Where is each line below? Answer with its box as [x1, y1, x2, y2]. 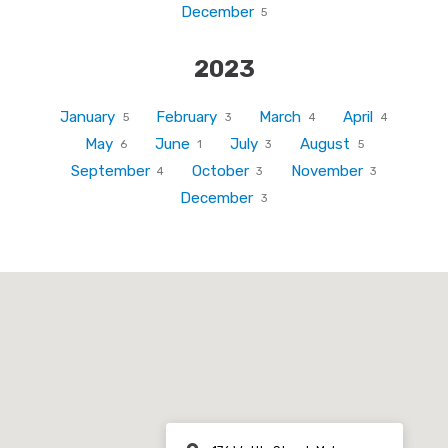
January [60, 108, 119, 127]
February [156, 108, 222, 127]
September [70, 162, 154, 181]
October [191, 162, 253, 181]
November [290, 162, 367, 181]
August [299, 135, 354, 154]
